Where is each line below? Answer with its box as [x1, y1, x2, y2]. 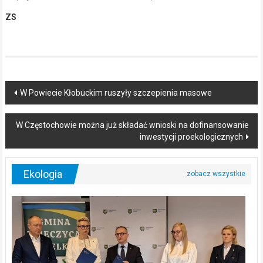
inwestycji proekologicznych [140, 132, 244, 142]
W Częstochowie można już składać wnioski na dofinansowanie [16, 120, 249, 130]
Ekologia [23, 168, 62, 181]
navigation [4, 102, 79, 122]
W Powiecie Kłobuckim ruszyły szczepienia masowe [19, 88, 212, 98]
